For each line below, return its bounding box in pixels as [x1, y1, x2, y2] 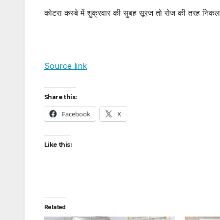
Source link [44, 60, 87, 71]
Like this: [44, 140, 71, 148]
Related [44, 203, 66, 211]
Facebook [62, 109, 90, 118]
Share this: [44, 93, 77, 101]
